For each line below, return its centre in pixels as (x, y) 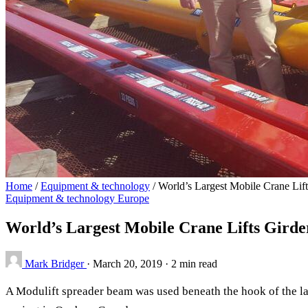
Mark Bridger (54, 263)
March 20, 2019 (129, 263)
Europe (133, 198)
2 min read (194, 263)
